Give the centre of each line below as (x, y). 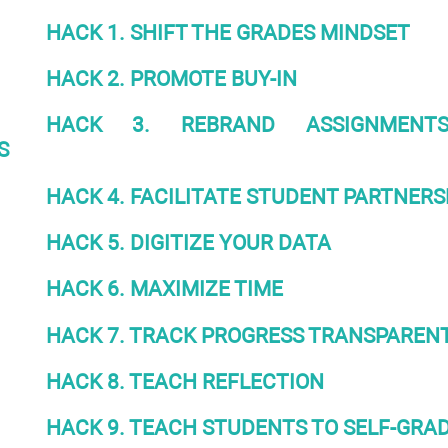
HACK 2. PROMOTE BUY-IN (171, 78)
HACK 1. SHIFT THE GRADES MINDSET (227, 32)
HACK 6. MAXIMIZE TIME (164, 289)
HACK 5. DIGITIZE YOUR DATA (188, 242)
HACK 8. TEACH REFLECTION (184, 381)
